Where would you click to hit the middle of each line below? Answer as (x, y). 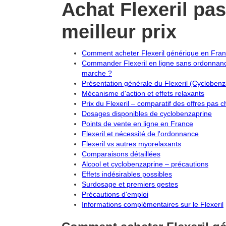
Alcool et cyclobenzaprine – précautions (145, 164)
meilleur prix (119, 32)
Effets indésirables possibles (127, 174)
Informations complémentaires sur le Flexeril (153, 204)
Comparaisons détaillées (121, 154)
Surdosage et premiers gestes (130, 184)
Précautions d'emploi (115, 194)
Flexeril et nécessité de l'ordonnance (140, 134)
